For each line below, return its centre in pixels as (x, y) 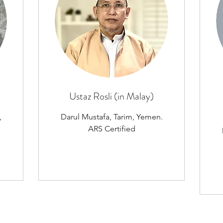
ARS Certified (111, 129)
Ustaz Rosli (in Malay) (111, 97)
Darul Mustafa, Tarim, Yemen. (111, 117)
